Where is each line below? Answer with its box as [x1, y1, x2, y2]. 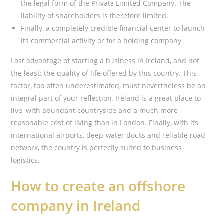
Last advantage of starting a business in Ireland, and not [11, 55, 200, 65]
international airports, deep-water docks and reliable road [11, 130, 206, 140]
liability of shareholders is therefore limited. [21, 10, 169, 20]
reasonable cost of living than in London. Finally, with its [11, 117, 199, 127]
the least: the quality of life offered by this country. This [11, 68, 197, 78]
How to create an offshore [11, 176, 186, 195]
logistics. [11, 155, 40, 165]
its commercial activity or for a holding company [21, 35, 182, 45]
